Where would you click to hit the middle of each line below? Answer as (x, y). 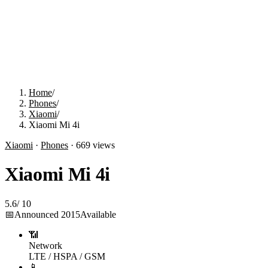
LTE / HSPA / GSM (67, 256)
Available (98, 214)
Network (45, 245)
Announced (38, 214)
